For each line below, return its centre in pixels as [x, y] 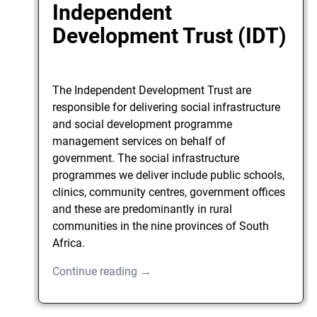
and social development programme [143, 125]
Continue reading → [102, 272]
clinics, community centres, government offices [169, 192]
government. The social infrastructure [146, 158]
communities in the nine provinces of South [161, 226]
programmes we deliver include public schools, [169, 175]
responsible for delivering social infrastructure [167, 108]
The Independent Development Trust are [152, 91]
